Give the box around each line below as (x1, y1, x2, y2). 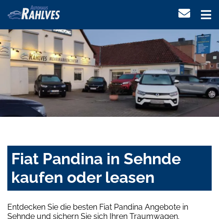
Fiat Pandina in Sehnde (11, 150, 181, 168)
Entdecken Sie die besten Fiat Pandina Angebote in (7, 202, 188, 212)
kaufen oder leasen (11, 168, 154, 187)
